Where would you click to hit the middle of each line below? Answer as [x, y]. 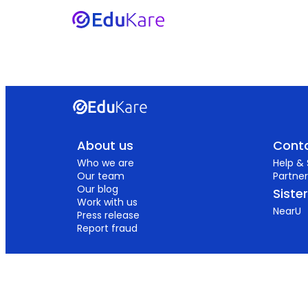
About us [105, 145]
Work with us [107, 202]
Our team [101, 176]
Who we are [106, 163]
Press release [108, 215]
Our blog [98, 189]
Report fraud [107, 228]
